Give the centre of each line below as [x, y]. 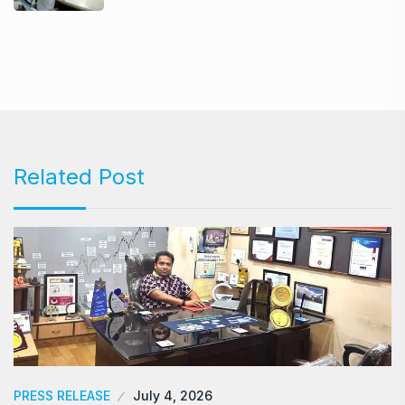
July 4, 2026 [173, 395]
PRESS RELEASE [62, 395]
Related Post [79, 176]
